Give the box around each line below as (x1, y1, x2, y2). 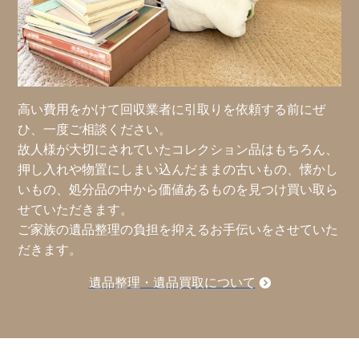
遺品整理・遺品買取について (88, 275, 256, 291)
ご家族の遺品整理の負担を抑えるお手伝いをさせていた (18, 222, 339, 238)
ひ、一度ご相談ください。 (18, 122, 172, 138)
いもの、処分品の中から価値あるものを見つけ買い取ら (18, 182, 339, 198)
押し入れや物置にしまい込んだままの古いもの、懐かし (18, 162, 339, 178)
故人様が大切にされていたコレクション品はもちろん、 (18, 142, 339, 158)
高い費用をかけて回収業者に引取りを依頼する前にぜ (18, 102, 326, 118)
